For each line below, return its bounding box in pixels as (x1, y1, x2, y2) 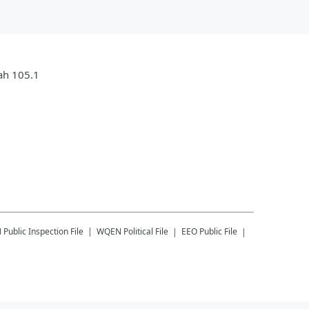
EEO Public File (181, 226, 237, 237)
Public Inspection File (3, 226, 83, 237)
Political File (123, 226, 168, 237)
